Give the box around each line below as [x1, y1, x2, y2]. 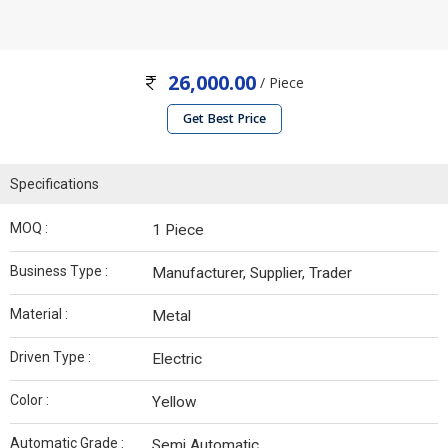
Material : [10, 306, 68, 323]
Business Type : [10, 263, 108, 280]
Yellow [152, 393, 197, 412]
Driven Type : [10, 349, 91, 366]
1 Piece [152, 221, 204, 240]
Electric [152, 350, 202, 369]
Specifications [10, 176, 99, 193]
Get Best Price [182, 110, 266, 128]
